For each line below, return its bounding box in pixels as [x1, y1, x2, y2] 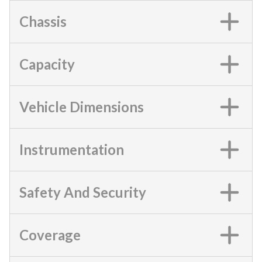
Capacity [19, 55, 75, 73]
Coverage [19, 226, 81, 243]
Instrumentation [19, 140, 124, 158]
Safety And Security [19, 183, 146, 201]
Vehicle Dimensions [19, 98, 144, 115]
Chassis [19, 12, 67, 30]
